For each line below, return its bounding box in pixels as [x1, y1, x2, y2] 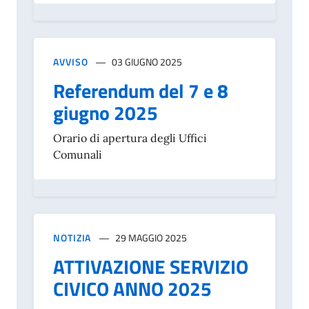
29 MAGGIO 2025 [115, 230, 188, 246]
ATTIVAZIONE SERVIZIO [53, 252, 248, 282]
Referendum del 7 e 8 [53, 76, 228, 106]
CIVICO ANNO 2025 [53, 274, 212, 304]
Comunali [53, 148, 102, 162]
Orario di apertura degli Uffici [53, 131, 207, 146]
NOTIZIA [53, 230, 92, 246]
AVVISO [53, 54, 88, 70]
